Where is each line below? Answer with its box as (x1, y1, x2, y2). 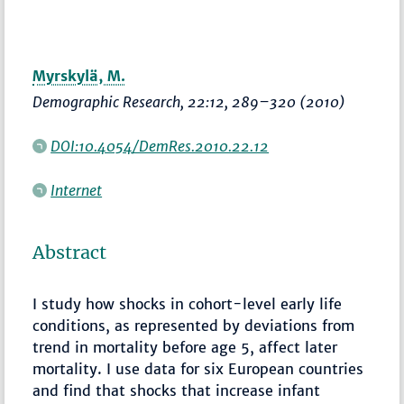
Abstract (32, 242, 107, 264)
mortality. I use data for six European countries (32, 360, 364, 379)
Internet (50, 181, 103, 200)
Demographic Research (32, 93, 181, 112)
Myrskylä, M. (32, 67, 126, 86)
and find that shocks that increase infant (32, 381, 321, 400)
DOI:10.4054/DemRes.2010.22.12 (50, 137, 270, 156)
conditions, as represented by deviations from (32, 317, 355, 335)
